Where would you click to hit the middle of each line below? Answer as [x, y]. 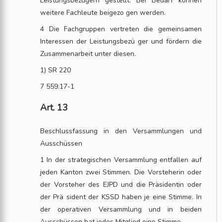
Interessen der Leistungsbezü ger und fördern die [121, 41]
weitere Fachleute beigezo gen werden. [103, 13]
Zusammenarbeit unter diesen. [88, 54]
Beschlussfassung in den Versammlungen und [121, 131]
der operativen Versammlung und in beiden [121, 209]
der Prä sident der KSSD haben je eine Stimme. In [121, 197]
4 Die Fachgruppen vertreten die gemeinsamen [121, 29]
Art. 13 [54, 108]
